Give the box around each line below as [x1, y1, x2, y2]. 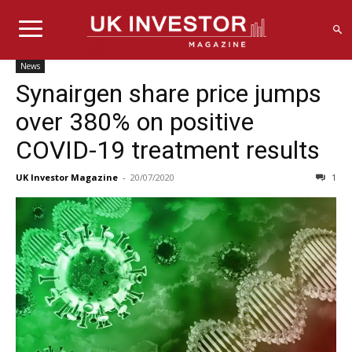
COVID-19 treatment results [16, 134, 320, 165]
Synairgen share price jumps [16, 78, 321, 108]
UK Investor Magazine [16, 170, 118, 183]
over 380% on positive [16, 106, 254, 137]
